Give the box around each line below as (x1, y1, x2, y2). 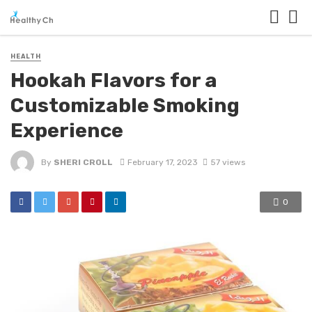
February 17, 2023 (127, 157, 198, 167)
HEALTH (10, 53, 41, 60)
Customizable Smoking (10, 93, 240, 118)
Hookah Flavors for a (10, 68, 217, 93)
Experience (10, 118, 123, 143)
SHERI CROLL (54, 157, 113, 167)
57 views (210, 157, 245, 167)
